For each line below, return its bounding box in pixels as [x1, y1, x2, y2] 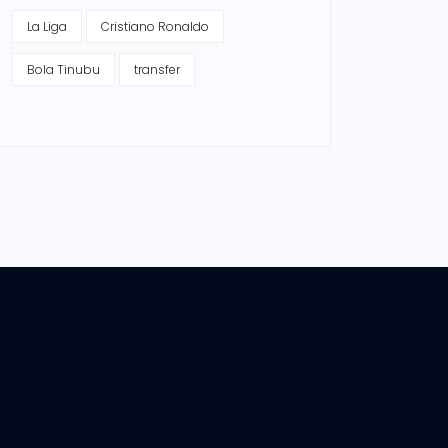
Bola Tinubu [27, 61, 100, 78]
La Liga [27, 18, 67, 35]
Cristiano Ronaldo [101, 18, 209, 35]
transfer [134, 61, 180, 78]
